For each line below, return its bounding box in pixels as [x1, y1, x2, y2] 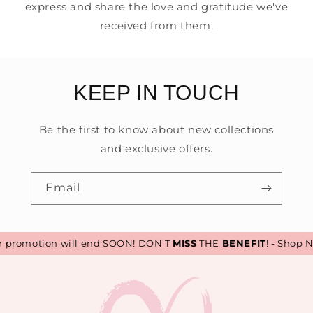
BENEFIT [212, 238, 257, 249]
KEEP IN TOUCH [73, 81, 240, 105]
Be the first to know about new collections [38, 123, 275, 137]
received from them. [99, 19, 214, 33]
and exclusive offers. [100, 142, 213, 156]
